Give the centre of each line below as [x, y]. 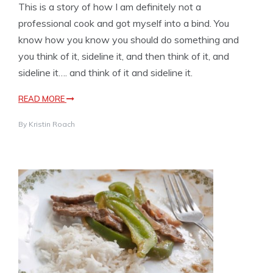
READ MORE [42, 98]
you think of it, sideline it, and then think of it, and [124, 56]
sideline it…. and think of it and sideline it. [105, 72]
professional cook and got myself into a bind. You [124, 23]
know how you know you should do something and [129, 39]
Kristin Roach [52, 124]
